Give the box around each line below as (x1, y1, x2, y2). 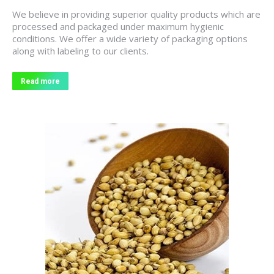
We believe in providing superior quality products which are (12, 8, 261, 20)
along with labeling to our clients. (12, 45, 149, 57)
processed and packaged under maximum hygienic (12, 20, 224, 32)
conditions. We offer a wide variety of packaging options (12, 32, 248, 45)
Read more (21, 77, 60, 86)
